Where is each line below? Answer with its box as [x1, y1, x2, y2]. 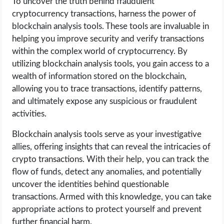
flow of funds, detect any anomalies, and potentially [12, 167, 202, 176]
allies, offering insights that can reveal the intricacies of [12, 142, 211, 151]
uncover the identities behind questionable [12, 180, 169, 189]
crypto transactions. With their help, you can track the [12, 155, 209, 164]
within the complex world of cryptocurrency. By [12, 47, 188, 56]
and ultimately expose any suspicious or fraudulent [12, 97, 197, 106]
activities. [12, 109, 47, 118]
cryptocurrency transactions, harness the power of [12, 9, 196, 18]
